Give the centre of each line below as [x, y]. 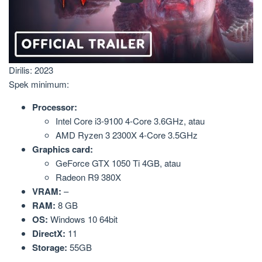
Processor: [55, 107]
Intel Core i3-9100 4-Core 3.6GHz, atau [130, 120]
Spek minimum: [39, 84]
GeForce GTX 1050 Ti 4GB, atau [118, 163]
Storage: [50, 247]
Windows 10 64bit [83, 219]
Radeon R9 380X [88, 177]
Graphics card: [63, 149]
